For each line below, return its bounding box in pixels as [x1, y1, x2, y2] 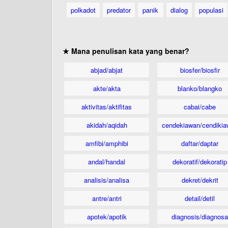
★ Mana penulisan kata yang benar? [63, 46, 189, 56]
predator [106, 5, 131, 15]
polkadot [70, 5, 96, 15]
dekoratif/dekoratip [173, 157, 227, 166]
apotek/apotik [87, 212, 127, 221]
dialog [170, 5, 188, 15]
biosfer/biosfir [180, 65, 220, 75]
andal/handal [88, 157, 125, 166]
